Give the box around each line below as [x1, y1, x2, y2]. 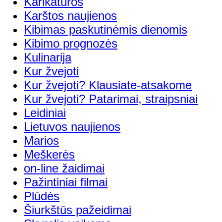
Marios [24, 133, 59, 147]
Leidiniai [24, 106, 66, 119]
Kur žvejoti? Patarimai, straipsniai [24, 92, 198, 106]
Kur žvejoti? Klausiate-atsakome [24, 78, 192, 92]
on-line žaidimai [24, 161, 105, 175]
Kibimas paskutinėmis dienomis [24, 22, 187, 36]
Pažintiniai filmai [24, 175, 108, 189]
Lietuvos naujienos [24, 119, 120, 133]
